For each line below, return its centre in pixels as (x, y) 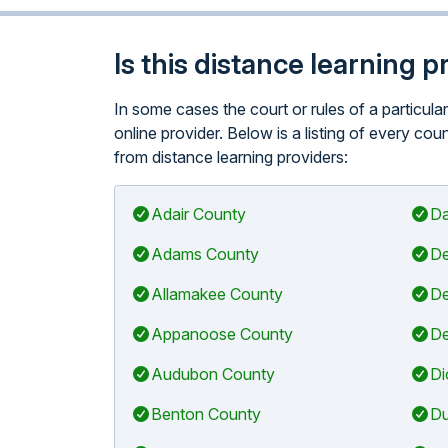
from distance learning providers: (231, 157)
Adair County (198, 214)
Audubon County (213, 374)
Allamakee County (217, 294)
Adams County (205, 254)
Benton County (206, 414)
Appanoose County (222, 334)
